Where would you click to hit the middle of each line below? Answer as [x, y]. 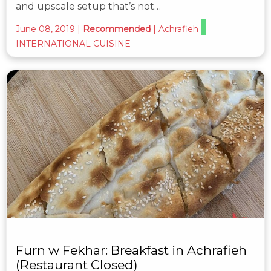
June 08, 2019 [45, 29]
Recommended [117, 29]
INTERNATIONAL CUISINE [73, 44]
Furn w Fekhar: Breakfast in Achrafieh [131, 250]
